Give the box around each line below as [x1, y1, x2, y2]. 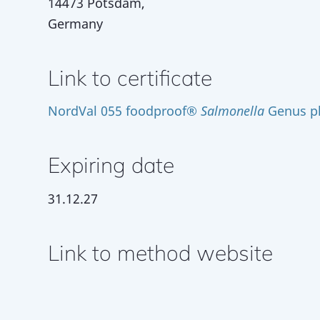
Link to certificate [48, 64, 212, 92]
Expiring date [48, 151, 174, 179]
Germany [48, 15, 103, 33]
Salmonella [201, 102, 264, 120]
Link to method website [48, 239, 273, 266]
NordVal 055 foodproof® [48, 102, 201, 120]
